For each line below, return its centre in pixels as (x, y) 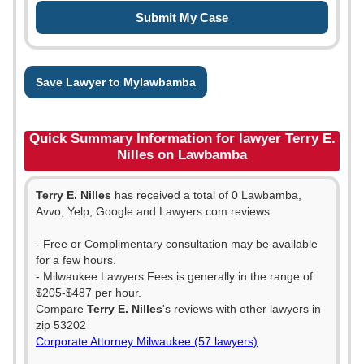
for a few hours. (76, 260)
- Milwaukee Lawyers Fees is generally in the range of (174, 276)
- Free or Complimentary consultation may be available (177, 244)
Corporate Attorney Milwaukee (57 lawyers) (147, 341)
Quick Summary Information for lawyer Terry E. (182, 139)
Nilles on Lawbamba (182, 155)
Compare (61, 309)
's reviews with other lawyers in (242, 309)
